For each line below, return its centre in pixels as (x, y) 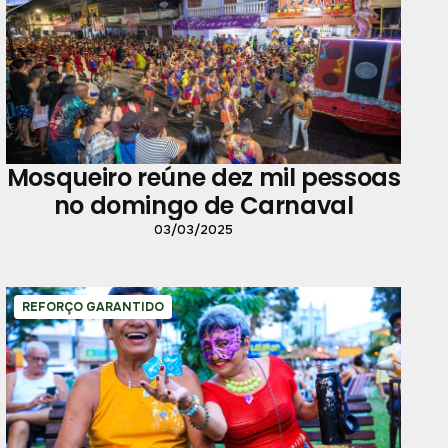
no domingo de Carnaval (203, 205)
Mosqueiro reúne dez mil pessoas (203, 177)
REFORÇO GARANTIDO (92, 306)
